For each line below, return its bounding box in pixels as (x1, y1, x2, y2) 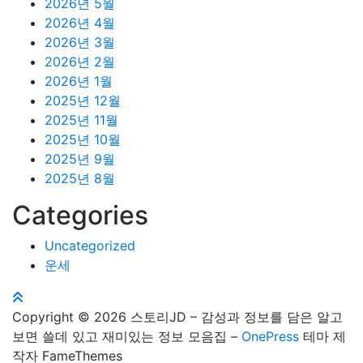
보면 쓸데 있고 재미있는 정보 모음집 (12, 328, 231, 345)
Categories (12, 199, 148, 232)
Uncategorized (45, 237, 135, 254)
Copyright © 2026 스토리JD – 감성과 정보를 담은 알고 (12, 309, 343, 326)
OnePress (241, 328, 299, 345)
